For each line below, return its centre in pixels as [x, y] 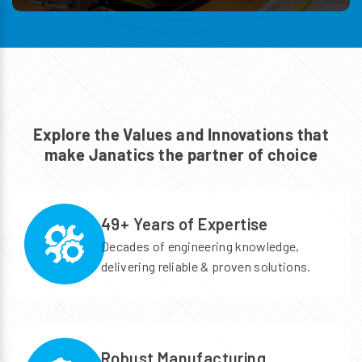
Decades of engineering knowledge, [200, 246]
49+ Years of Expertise [185, 223]
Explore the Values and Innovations [165, 134]
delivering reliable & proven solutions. [206, 266]
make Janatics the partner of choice [181, 154]
